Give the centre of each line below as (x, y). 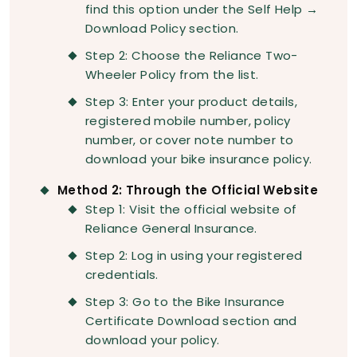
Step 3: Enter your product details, (191, 102)
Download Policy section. (162, 29)
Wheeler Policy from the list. (172, 75)
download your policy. (153, 340)
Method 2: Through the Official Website (188, 190)
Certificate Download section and (191, 321)
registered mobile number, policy (188, 121)
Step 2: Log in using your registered (194, 256)
